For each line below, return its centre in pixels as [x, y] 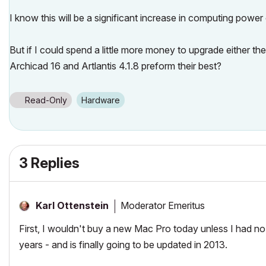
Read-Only [46, 100]
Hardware [104, 100]
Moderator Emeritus [163, 205]
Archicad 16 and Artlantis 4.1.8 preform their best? [115, 66]
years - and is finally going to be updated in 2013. [123, 245]
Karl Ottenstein [72, 205]
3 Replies [49, 163]
